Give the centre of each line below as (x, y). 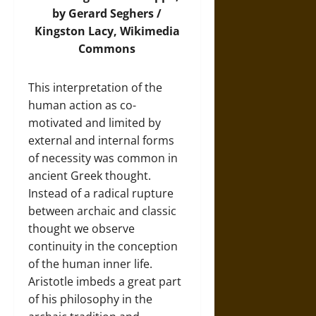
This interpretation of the (95, 87)
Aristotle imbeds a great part (105, 281)
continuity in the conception (103, 246)
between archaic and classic (102, 211)
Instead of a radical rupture (101, 193)
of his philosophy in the (90, 299)
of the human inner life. (90, 263)
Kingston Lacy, (77, 31)
